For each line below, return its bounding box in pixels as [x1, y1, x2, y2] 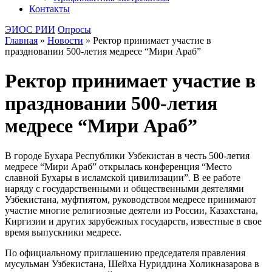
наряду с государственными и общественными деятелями [5, 183, 244, 194]
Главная [5, 35, 38, 46]
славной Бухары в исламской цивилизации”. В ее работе [5, 172, 240, 183]
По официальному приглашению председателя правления [5, 247, 245, 258]
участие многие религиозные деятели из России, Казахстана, [5, 205, 258, 216]
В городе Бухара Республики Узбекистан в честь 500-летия [5, 150, 250, 161]
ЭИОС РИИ [5, 24, 55, 35]
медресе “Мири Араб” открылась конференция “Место [5, 161, 232, 172]
